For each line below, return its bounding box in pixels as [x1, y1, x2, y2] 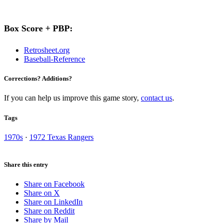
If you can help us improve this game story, [4, 94, 141, 103]
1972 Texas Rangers [29, 132, 94, 141]
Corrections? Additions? [4, 75, 72, 83]
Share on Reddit [24, 207, 75, 216]
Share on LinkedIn [24, 198, 83, 207]
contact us [141, 94, 172, 103]
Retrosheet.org [24, 46, 70, 55]
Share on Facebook [24, 180, 85, 189]
